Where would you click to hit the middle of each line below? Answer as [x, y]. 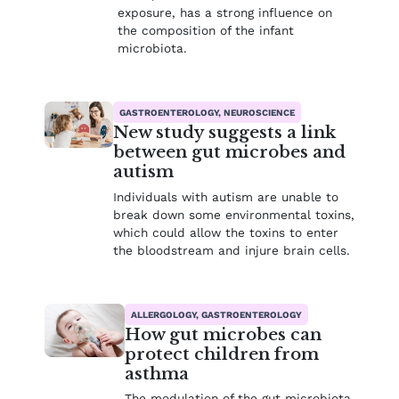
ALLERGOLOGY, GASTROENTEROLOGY [217, 314]
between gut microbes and [229, 152]
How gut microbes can [224, 334]
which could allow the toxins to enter [225, 232]
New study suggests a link [224, 133]
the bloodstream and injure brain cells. [231, 250]
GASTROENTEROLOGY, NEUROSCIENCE [207, 113]
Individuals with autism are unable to [225, 196]
